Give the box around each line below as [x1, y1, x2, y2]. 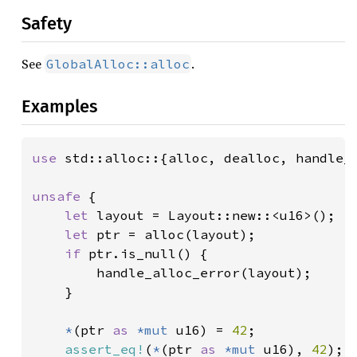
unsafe [33, 188, 88, 204]
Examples [22, 96, 97, 117]
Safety [22, 13, 72, 34]
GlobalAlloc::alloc [46, 56, 190, 72]
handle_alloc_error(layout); [33, 265, 312, 280]
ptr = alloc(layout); [96, 226, 256, 242]
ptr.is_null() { [88, 245, 208, 261]
